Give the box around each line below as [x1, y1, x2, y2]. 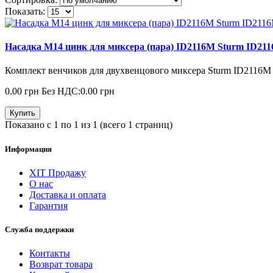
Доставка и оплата [29, 189, 106, 200]
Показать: [5, 5, 45, 16]
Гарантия [29, 200, 68, 211]
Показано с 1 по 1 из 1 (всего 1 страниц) [5, 119, 172, 130]
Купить [10, 108, 35, 118]
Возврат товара [29, 259, 93, 270]
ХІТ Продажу [29, 167, 86, 178]
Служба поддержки [5, 224, 74, 234]
